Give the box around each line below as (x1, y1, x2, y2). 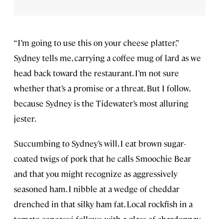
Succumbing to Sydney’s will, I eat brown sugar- (14, 137, 186, 149)
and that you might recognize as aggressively (14, 168, 177, 179)
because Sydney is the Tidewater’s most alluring (14, 97, 188, 109)
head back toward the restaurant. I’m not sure (14, 67, 179, 78)
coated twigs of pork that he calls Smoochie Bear (14, 153, 191, 164)
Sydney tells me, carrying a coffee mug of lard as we (14, 52, 201, 63)
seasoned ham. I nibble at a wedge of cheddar (14, 183, 179, 194)
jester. (14, 112, 36, 124)
